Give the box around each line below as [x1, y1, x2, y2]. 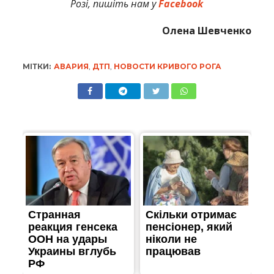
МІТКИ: [23, 61, 51, 71]
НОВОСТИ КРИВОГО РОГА [114, 61, 222, 71]
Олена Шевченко [161, 23, 251, 37]
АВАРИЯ [54, 61, 89, 71]
